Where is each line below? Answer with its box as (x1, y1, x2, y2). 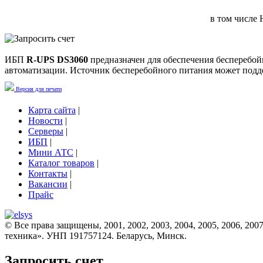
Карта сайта (28, 104, 76, 115)
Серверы (28, 126, 63, 136)
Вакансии (28, 178, 68, 189)
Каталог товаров (28, 157, 95, 168)
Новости (28, 115, 63, 126)
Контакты (28, 168, 68, 178)
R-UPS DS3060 (26, 54, 88, 65)
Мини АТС (28, 147, 73, 157)
